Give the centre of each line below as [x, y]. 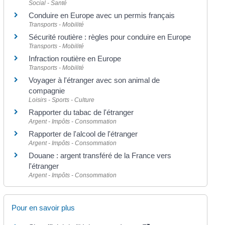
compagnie [47, 90]
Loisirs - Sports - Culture [62, 100]
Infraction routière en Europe [75, 58]
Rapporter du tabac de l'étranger [81, 112]
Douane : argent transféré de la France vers [100, 155]
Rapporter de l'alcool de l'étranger [83, 134]
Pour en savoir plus [43, 207]
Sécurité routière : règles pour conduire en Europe [110, 37]
